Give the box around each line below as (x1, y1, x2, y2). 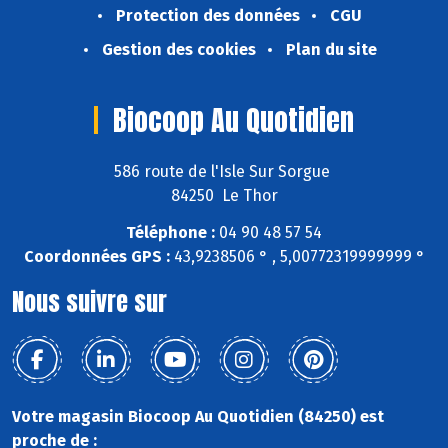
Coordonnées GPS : (23, 246, 170, 266)
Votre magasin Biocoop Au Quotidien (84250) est (12, 406, 384, 426)
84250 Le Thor (170, 185, 278, 205)
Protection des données (116, 6, 300, 26)
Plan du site (285, 40, 377, 60)
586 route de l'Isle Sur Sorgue (114, 161, 334, 181)
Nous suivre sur (12, 283, 167, 320)
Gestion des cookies (101, 40, 256, 60)
